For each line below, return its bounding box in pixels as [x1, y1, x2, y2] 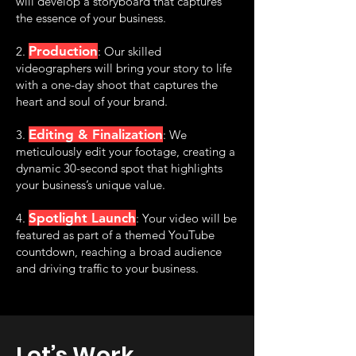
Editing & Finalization [29, 126, 163, 142]
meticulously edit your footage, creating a [16, 144, 235, 159]
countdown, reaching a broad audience [16, 244, 222, 259]
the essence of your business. [16, 10, 166, 25]
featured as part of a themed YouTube [16, 227, 215, 242]
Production [29, 43, 98, 59]
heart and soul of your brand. [16, 94, 168, 109]
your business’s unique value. [16, 177, 165, 192]
